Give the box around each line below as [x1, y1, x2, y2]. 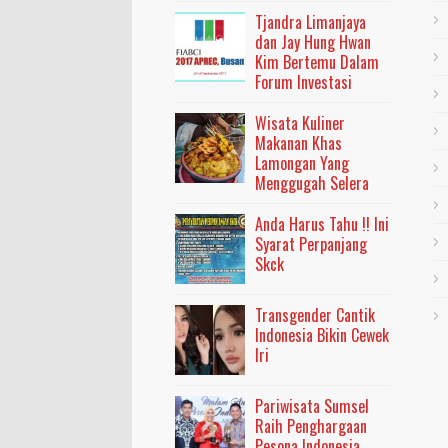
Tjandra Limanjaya [255, 9, 367, 34]
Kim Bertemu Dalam [255, 49, 380, 74]
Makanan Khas [255, 130, 343, 155]
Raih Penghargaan [255, 413, 368, 438]
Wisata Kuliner [255, 110, 346, 135]
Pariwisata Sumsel [255, 393, 370, 418]
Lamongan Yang [255, 150, 350, 175]
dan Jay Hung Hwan [255, 29, 372, 54]
